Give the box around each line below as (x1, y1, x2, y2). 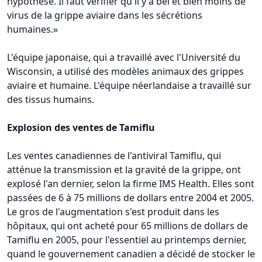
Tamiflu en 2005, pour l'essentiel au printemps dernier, (7, 233, 246, 246)
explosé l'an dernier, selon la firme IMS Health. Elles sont (7, 177, 254, 190)
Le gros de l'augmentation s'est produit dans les (7, 205, 219, 218)
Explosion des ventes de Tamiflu (7, 120, 155, 134)
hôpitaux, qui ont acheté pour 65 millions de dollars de (7, 219, 248, 232)
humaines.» (7, 22, 58, 36)
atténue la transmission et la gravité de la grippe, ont (7, 163, 241, 176)
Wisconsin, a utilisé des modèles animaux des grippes (7, 64, 244, 78)
